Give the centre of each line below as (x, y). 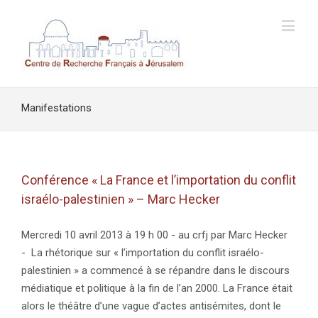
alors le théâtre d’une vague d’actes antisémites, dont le (151, 306)
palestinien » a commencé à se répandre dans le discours (155, 270)
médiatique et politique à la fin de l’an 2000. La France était (157, 288)
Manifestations (56, 108)
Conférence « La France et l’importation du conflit (159, 180)
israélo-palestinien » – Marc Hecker (121, 199)
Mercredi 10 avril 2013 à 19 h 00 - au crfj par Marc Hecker (154, 235)
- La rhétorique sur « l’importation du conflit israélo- (143, 253)
